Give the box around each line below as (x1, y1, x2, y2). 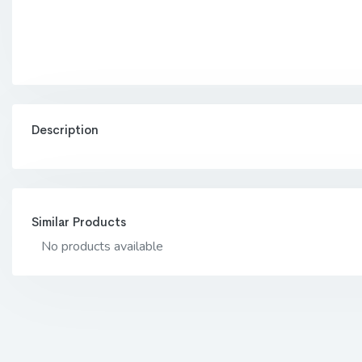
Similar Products (32, 213, 126, 229)
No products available (41, 237, 163, 255)
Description (32, 121, 99, 137)
